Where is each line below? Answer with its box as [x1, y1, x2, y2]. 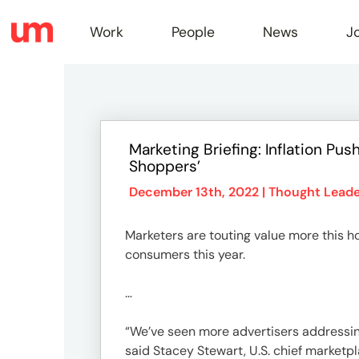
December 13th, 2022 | [129, 184, 268, 200]
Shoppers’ [129, 156, 200, 176]
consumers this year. [125, 246, 245, 263]
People [171, 23, 215, 41]
